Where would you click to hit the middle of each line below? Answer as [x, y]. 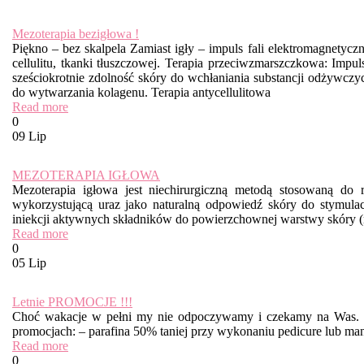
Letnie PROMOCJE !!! [72, 302]
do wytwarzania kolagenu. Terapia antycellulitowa [141, 92]
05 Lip [29, 263]
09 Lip [29, 136]
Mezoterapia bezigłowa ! [76, 34]
